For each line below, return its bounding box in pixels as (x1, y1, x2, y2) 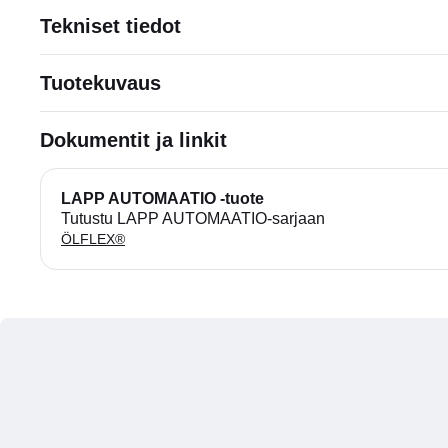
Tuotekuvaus (40, 72, 161, 94)
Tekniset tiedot (40, 15, 181, 37)
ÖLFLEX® (61, 231, 125, 247)
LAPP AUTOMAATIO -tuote (61, 190, 264, 207)
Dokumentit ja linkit (40, 129, 227, 151)
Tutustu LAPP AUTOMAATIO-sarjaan (61, 210, 325, 227)
